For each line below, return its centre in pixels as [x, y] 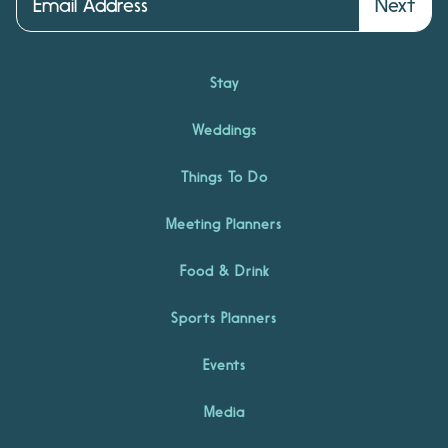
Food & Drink [224, 271]
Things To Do [224, 177]
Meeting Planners [224, 224]
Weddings [224, 130]
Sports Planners [224, 318]
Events [224, 365]
